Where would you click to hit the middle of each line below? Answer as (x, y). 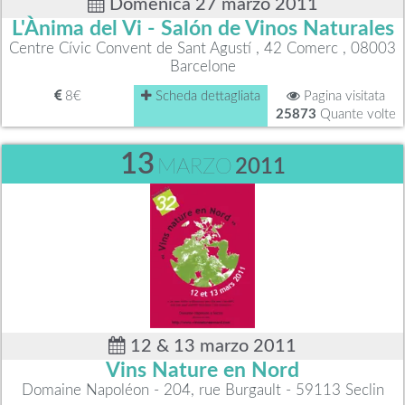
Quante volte (356, 114)
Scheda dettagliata (206, 96)
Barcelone (202, 66)
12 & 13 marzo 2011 (211, 346)
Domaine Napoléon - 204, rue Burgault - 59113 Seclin (202, 390)
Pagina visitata (342, 96)
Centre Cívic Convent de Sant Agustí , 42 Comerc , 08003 (202, 48)
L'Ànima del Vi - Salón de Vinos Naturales (202, 28)
